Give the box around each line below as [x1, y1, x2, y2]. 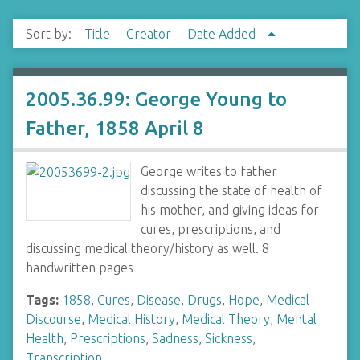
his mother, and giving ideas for [141, 202, 319, 217]
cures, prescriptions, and [141, 222, 280, 236]
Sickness [205, 331, 252, 346]
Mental [276, 312, 317, 326]
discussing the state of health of [141, 183, 322, 198]
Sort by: [26, 27, 75, 41]
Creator [126, 27, 174, 41]
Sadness [152, 331, 198, 346]
